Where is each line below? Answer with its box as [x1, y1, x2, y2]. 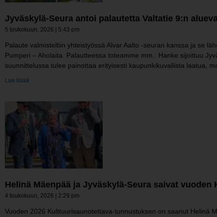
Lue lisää [5, 77, 29, 84]
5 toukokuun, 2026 [5, 26, 55, 33]
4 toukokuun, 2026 [5, 192, 55, 200]
